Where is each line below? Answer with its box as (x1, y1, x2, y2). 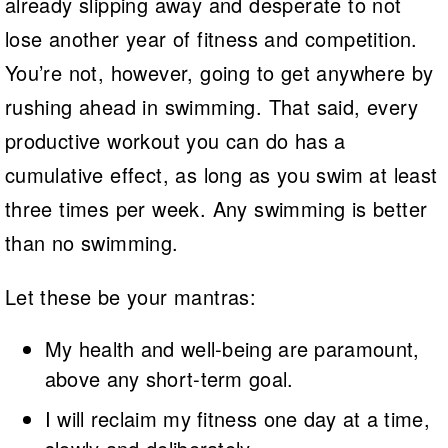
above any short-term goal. (44, 363, 294, 393)
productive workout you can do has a (4, 125, 346, 155)
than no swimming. (4, 227, 179, 257)
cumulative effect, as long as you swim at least (4, 159, 438, 189)
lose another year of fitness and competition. (4, 23, 418, 53)
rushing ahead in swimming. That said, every (4, 91, 418, 121)
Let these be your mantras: (4, 281, 257, 311)
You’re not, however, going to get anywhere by (4, 57, 434, 87)
